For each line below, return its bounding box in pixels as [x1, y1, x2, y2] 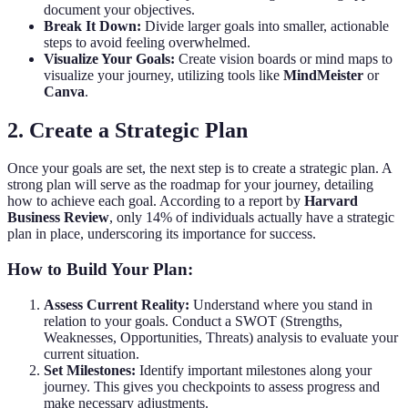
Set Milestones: [44, 362, 136, 378]
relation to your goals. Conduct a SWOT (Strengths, [44, 312, 342, 329]
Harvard [304, 193, 358, 209]
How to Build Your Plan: [7, 260, 193, 280]
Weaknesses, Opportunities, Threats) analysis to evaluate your [44, 329, 398, 345]
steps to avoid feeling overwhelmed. [44, 34, 250, 50]
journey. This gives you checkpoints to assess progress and [44, 378, 380, 394]
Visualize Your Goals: [44, 50, 175, 66]
